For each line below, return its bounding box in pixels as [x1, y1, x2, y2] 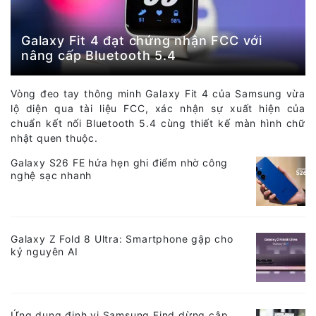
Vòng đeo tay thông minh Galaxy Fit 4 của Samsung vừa [11, 87, 305, 100]
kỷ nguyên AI [11, 245, 78, 258]
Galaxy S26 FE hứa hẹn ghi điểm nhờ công [11, 157, 229, 169]
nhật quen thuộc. [11, 132, 98, 145]
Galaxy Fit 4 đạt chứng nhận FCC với [21, 33, 262, 49]
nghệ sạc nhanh [11, 169, 92, 182]
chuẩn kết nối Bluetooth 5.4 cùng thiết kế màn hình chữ [11, 117, 305, 130]
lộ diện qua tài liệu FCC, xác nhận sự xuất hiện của [11, 102, 305, 115]
